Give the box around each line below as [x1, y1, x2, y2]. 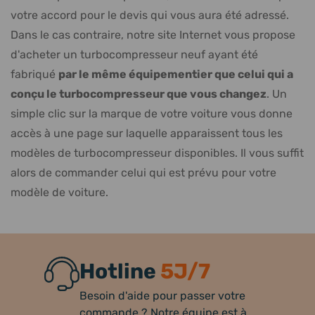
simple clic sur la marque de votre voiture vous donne [11, 106, 292, 120]
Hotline [79, 258, 160, 285]
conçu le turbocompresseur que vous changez [11, 86, 266, 101]
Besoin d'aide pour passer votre [79, 288, 245, 302]
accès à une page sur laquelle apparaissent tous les [11, 126, 283, 140]
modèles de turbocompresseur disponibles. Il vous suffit [11, 146, 304, 160]
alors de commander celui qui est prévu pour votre [11, 165, 276, 179]
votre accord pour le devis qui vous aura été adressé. [11, 8, 289, 22]
